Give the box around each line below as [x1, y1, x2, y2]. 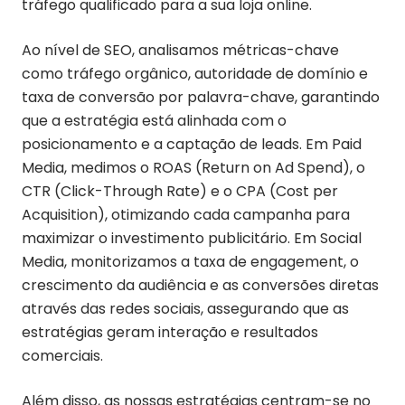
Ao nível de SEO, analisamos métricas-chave [22, 40, 339, 61]
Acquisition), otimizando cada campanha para [22, 204, 350, 225]
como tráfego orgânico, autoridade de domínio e [22, 63, 368, 84]
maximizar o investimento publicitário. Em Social [22, 228, 362, 249]
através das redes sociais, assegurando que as [22, 298, 349, 319]
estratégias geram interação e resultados [22, 322, 318, 343]
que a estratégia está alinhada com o [22, 110, 287, 131]
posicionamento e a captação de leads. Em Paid [22, 134, 362, 155]
